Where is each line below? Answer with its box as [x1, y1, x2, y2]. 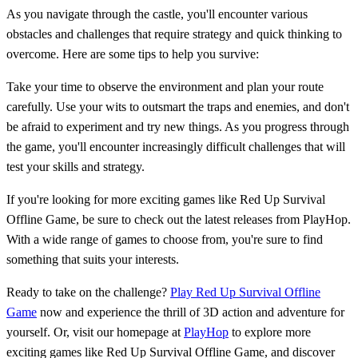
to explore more [229, 324, 311, 339]
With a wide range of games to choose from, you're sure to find [6, 232, 323, 246]
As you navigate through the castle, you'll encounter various [6, 6, 308, 21]
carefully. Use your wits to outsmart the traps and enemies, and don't [6, 99, 349, 113]
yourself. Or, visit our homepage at [6, 324, 184, 339]
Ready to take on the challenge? [6, 284, 170, 299]
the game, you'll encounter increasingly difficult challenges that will [6, 139, 345, 153]
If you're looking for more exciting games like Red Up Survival [6, 192, 325, 206]
